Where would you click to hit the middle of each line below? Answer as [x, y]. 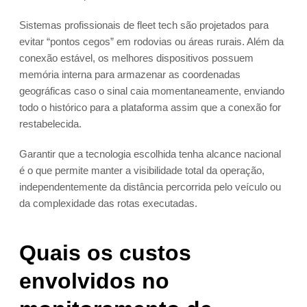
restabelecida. [50, 124]
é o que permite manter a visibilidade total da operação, [142, 171]
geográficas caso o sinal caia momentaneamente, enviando [152, 91]
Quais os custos [105, 253]
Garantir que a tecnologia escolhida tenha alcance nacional [150, 154]
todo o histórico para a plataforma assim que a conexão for [150, 108]
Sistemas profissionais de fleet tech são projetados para [144, 25]
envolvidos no [94, 281]
